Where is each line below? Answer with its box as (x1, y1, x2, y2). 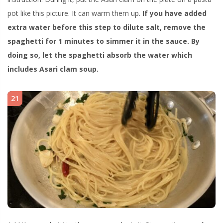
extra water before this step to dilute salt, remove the (7, 22, 206, 32)
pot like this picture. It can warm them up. (7, 8, 142, 18)
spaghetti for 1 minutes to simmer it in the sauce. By (7, 36, 200, 46)
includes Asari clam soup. (7, 64, 99, 74)
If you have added (142, 8, 207, 18)
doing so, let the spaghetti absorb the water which (7, 50, 192, 60)
